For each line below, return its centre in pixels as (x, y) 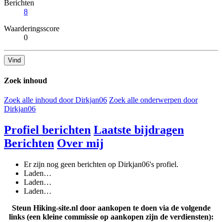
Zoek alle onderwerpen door (153, 100)
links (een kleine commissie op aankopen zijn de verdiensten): (111, 217)
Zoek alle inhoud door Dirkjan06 (55, 100)
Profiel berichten (47, 130)
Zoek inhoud (26, 80)
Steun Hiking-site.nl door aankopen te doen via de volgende (111, 208)
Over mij (80, 143)
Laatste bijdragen (139, 130)
